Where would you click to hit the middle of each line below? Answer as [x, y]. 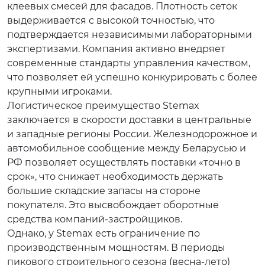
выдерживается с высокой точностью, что [111, 20]
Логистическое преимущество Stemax [103, 106]
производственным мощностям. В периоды [116, 248]
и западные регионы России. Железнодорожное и [132, 134]
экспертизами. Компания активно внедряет [116, 49]
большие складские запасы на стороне [104, 191]
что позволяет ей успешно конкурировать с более [132, 77]
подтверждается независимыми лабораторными [130, 35]
